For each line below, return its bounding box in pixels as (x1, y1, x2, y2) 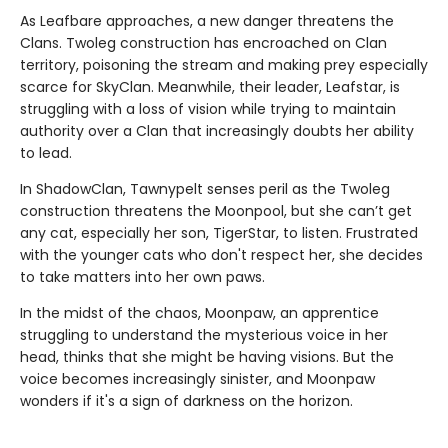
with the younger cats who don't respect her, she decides (20, 244, 423, 265)
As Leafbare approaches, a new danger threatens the (20, 10, 394, 31)
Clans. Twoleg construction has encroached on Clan (20, 32, 387, 53)
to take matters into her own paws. (20, 266, 265, 287)
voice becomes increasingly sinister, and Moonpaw (20, 368, 375, 389)
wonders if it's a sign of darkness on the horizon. (20, 390, 353, 411)
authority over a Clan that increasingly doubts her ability (20, 120, 414, 141)
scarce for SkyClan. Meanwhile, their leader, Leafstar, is (20, 76, 400, 97)
